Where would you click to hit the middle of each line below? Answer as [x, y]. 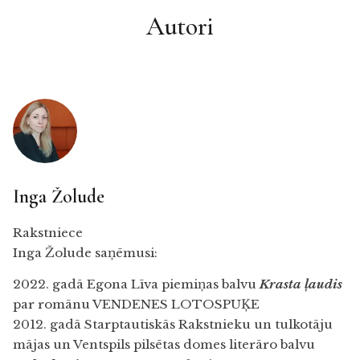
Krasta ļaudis [301, 284]
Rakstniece [48, 232]
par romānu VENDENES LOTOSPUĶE [136, 305]
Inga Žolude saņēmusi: [85, 252]
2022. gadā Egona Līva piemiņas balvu [135, 284]
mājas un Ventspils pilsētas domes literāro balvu [164, 345]
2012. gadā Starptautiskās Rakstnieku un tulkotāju [173, 325]
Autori [180, 26]
